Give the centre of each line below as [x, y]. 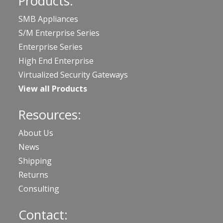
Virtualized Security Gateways [73, 75]
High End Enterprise [56, 61]
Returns [33, 175]
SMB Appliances [48, 19]
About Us [36, 133]
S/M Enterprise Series [59, 33]
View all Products [53, 89]
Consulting [39, 189]
